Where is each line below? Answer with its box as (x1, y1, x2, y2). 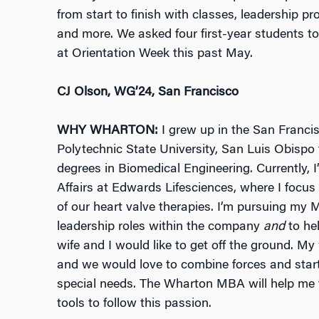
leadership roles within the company (56, 221, 263, 234)
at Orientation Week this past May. (56, 48, 253, 61)
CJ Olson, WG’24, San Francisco (56, 86, 239, 100)
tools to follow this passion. (56, 298, 211, 311)
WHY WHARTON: (56, 125, 158, 138)
